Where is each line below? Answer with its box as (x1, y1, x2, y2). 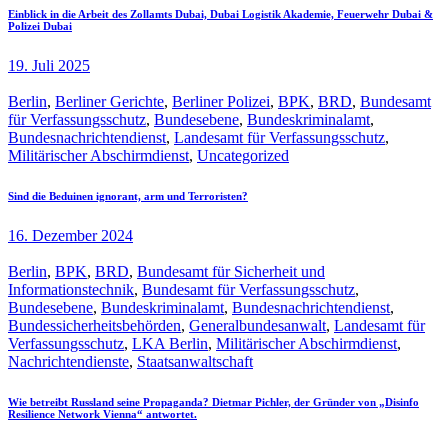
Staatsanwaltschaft (137, 352, 253, 370)
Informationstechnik (8, 280, 134, 298)
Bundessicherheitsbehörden (8, 316, 181, 334)
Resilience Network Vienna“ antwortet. (8, 407, 197, 420)
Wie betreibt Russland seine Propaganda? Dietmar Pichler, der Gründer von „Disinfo (8, 395, 419, 408)
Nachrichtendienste (8, 352, 129, 370)
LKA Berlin (132, 334, 208, 352)
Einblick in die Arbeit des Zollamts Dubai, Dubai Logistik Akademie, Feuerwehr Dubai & (8, 7, 433, 20)
